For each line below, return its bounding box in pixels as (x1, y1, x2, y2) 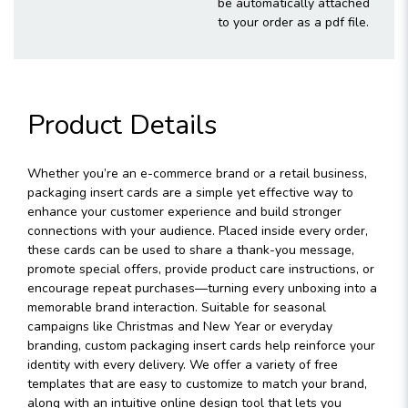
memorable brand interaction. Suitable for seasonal (27, 299, 326, 316)
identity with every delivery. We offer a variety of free (27, 356, 338, 373)
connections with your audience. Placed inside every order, (27, 222, 368, 240)
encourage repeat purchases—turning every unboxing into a (27, 280, 377, 297)
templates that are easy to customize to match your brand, (27, 375, 367, 393)
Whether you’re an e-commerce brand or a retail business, (27, 165, 367, 182)
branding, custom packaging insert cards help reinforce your (27, 337, 375, 354)
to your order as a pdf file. (218, 14, 369, 31)
